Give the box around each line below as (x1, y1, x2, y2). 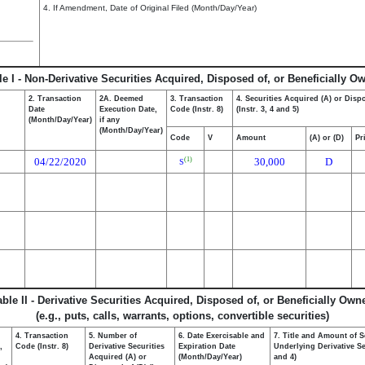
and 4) (274, 353, 297, 361)
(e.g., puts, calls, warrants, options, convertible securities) (36, 310, 329, 322)
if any (99, 116, 120, 124)
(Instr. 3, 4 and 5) (236, 105, 299, 113)
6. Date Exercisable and (178, 332, 265, 340)
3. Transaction (170, 95, 223, 103)
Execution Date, (99, 105, 157, 113)
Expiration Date (178, 342, 235, 350)
